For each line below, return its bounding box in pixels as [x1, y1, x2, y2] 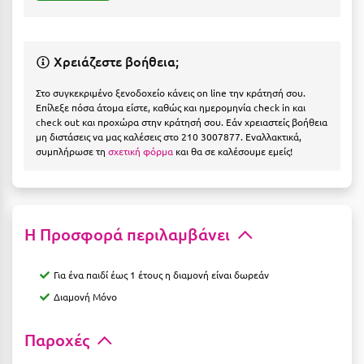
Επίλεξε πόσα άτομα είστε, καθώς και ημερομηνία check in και [36, 101, 305, 115]
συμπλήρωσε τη [36, 145, 108, 158]
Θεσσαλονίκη [18, 172, 89, 188]
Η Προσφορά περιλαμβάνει [24, 223, 234, 245]
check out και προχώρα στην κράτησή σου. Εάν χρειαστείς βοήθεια [36, 115, 327, 129]
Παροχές [24, 329, 93, 351]
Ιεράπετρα [18, 247, 72, 262]
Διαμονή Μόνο [54, 290, 117, 304]
